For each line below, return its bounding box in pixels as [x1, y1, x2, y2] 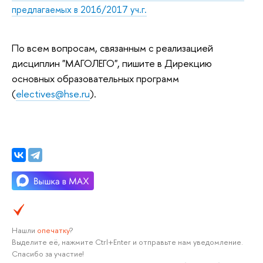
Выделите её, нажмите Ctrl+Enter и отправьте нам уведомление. [12, 236, 243, 247]
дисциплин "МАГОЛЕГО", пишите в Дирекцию [12, 56, 212, 70]
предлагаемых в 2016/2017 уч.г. [12, 3, 147, 16]
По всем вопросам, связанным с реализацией [12, 41, 213, 55]
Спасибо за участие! [12, 248, 83, 259]
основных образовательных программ [12, 71, 179, 85]
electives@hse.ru [16, 86, 90, 100]
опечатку [37, 224, 69, 235]
